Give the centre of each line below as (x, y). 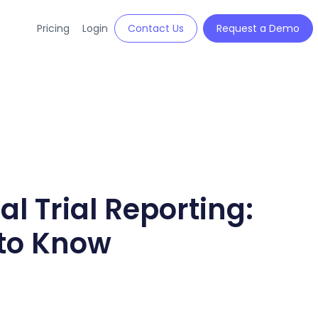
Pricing (53, 28)
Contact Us (155, 28)
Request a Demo (258, 28)
